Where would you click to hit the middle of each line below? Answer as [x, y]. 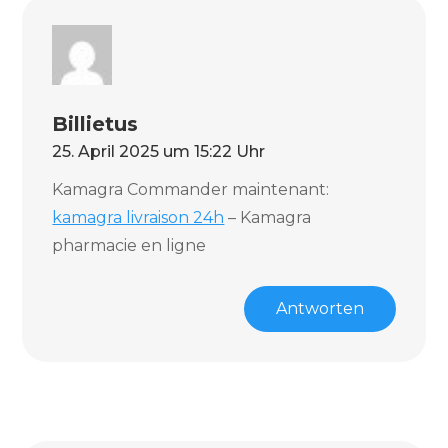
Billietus [95, 124]
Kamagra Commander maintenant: [191, 189]
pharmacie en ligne [129, 245]
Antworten [319, 308]
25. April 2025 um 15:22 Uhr [159, 151]
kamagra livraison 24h [138, 217]
